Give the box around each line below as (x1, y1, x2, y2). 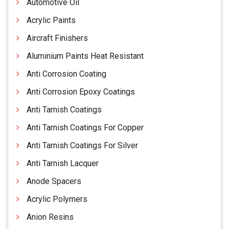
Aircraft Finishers (27, 33, 88, 43)
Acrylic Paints (27, 15, 76, 26)
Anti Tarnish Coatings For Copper (27, 123, 144, 133)
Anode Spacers (27, 176, 81, 187)
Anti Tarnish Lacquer (27, 158, 99, 169)
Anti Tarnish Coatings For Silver (27, 141, 138, 151)
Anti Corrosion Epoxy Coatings (27, 87, 135, 97)
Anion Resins (27, 212, 74, 222)
